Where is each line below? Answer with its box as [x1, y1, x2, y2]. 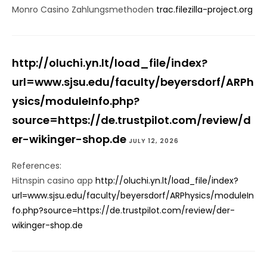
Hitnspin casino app [12, 175, 95, 187]
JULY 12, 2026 [129, 136, 179, 146]
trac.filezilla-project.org [156, 4, 253, 16]
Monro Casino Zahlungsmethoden [12, 4, 156, 16]
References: [12, 160, 61, 172]
